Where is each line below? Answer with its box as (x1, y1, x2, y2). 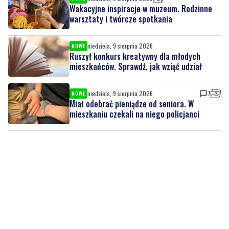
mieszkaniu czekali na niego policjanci (70, 108, 199, 121)
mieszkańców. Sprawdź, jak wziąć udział (70, 60, 202, 73)
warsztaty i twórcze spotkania (70, 13, 172, 26)
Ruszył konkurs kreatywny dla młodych (70, 50, 200, 63)
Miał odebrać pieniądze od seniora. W (70, 98, 194, 110)
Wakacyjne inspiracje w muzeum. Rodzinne (70, 3, 212, 15)
